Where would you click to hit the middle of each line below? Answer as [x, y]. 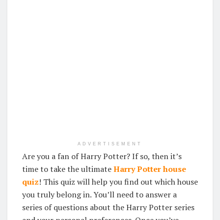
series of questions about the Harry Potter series [108, 207]
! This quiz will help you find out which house [118, 182]
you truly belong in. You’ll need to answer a [99, 195]
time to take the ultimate [68, 169]
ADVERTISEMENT [110, 144]
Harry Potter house [150, 169]
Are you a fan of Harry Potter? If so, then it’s [102, 156]
